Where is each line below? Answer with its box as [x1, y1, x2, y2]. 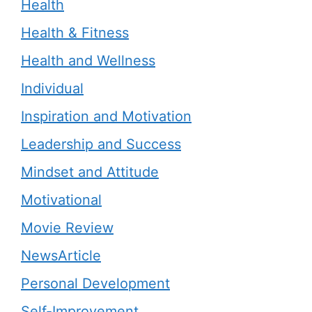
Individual [21, 80, 84, 97]
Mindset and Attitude [21, 164, 159, 180]
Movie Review [21, 219, 114, 236]
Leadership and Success [21, 136, 181, 153]
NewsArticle [21, 247, 101, 264]
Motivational [21, 192, 102, 208]
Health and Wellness [21, 52, 155, 69]
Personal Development [21, 275, 170, 292]
